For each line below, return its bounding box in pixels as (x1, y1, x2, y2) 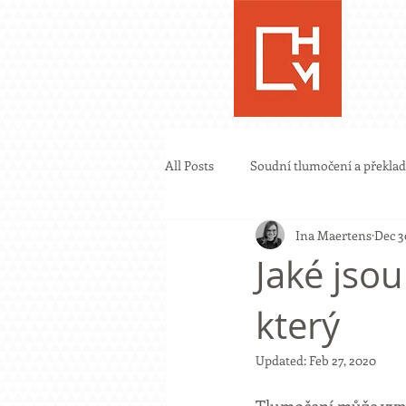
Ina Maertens (295, 226, 372, 244)
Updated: (256, 352, 309, 369)
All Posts (165, 156, 214, 174)
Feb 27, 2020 (309, 352, 376, 369)
